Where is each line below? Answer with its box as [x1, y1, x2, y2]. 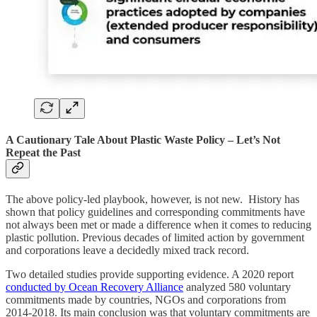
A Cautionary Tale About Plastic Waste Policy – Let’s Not [6, 134, 280, 146]
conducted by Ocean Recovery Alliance [6, 281, 183, 294]
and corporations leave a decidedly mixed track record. [6, 244, 249, 257]
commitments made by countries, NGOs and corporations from [6, 294, 286, 306]
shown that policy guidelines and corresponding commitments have [6, 206, 305, 219]
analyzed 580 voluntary [183, 281, 291, 294]
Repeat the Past [6, 146, 81, 159]
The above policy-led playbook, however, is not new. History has [6, 193, 299, 206]
